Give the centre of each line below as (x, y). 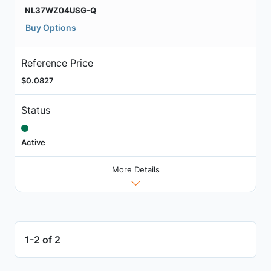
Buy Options (51, 28)
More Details (135, 169)
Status (35, 110)
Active (33, 142)
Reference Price (57, 63)
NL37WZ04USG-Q (60, 11)
